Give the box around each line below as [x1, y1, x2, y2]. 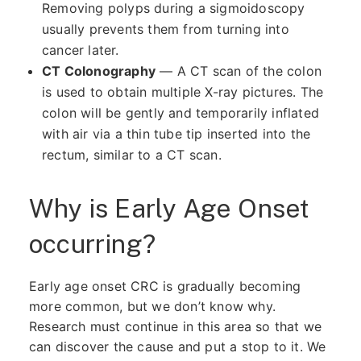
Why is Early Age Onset [28, 193, 310, 223]
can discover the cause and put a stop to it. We [28, 338, 326, 355]
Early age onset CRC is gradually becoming [28, 278, 301, 294]
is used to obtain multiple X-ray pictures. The [41, 84, 324, 100]
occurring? [28, 229, 156, 259]
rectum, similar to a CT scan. [41, 147, 222, 163]
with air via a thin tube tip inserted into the [41, 126, 311, 142]
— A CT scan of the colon [155, 63, 322, 79]
